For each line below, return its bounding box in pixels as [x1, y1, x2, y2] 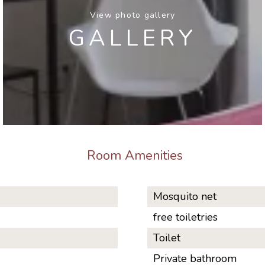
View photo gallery [89, 9, 176, 21]
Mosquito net [153, 189, 216, 204]
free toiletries [153, 210, 218, 225]
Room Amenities [87, 147, 183, 165]
